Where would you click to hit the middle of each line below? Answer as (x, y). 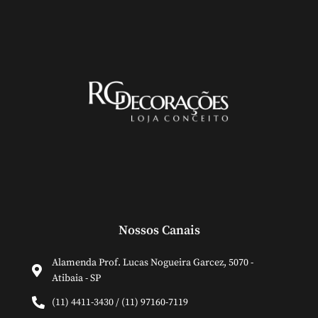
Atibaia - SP (76, 278)
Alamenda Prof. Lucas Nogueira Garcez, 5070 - (152, 262)
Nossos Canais (159, 230)
